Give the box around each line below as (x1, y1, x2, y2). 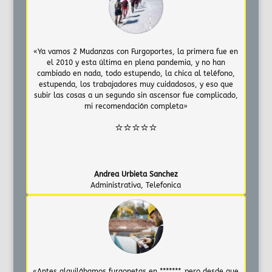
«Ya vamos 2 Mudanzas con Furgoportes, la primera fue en (33, 47, 239, 56)
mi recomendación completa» (84, 101, 188, 110)
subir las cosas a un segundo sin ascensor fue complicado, (33, 90, 238, 100)
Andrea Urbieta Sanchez (93, 169, 178, 178)
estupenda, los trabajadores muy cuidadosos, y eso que (38, 80, 233, 89)
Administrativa (90, 180, 141, 189)
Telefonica (146, 180, 182, 189)
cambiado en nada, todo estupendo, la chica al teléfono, (36, 69, 235, 78)
